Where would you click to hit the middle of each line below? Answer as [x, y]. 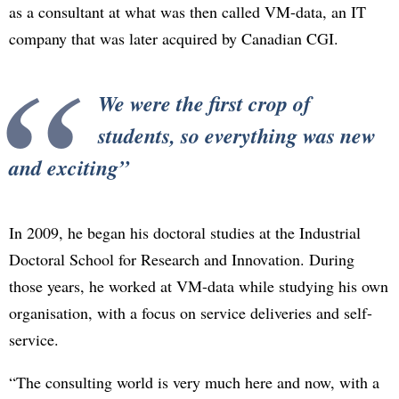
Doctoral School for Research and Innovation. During [182, 259]
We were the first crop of [204, 103]
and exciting [64, 167]
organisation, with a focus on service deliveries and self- [191, 313]
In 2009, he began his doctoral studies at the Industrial [185, 232]
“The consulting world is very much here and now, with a [194, 382]
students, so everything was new [237, 135]
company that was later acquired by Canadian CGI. [174, 38]
